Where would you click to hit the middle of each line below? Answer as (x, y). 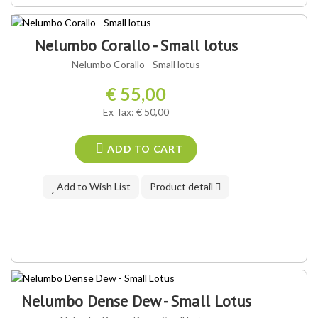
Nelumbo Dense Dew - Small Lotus (136, 301)
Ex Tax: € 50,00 (136, 112)
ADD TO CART (144, 149)
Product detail (183, 187)
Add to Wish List (93, 187)
